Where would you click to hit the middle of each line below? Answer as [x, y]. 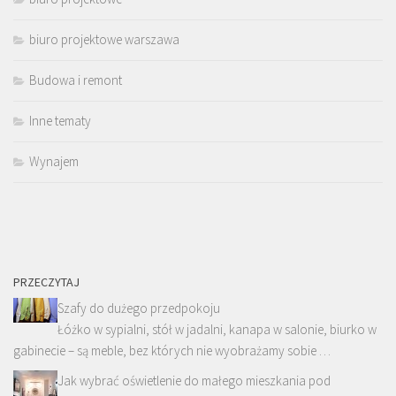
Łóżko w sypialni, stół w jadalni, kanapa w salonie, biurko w [217, 330]
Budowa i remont [76, 80]
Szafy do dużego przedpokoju [139, 308]
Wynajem [54, 162]
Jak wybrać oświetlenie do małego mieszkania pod [194, 381]
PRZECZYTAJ [46, 282]
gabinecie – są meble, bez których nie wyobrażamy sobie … [172, 351]
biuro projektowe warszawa [104, 40]
